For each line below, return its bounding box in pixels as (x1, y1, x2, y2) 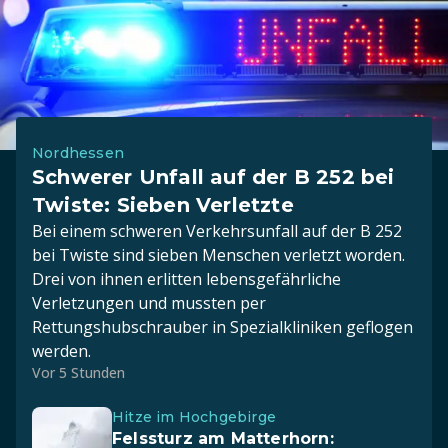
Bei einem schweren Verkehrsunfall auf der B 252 (32, 220, 402, 242)
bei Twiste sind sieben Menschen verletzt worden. (32, 244, 405, 266)
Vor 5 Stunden (32, 363, 125, 382)
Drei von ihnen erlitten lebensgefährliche (32, 268, 341, 290)
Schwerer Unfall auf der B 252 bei (32, 165, 395, 189)
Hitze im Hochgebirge (112, 408, 276, 426)
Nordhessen (32, 144, 124, 162)
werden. (32, 340, 91, 362)
